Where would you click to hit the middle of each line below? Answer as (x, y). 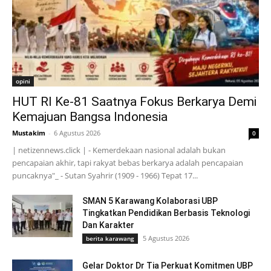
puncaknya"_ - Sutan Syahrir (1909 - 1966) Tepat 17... (105, 176)
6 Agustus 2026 (77, 133)
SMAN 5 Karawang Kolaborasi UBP (150, 201)
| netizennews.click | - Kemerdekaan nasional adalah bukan (119, 150)
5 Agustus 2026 (166, 238)
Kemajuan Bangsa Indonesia (90, 117)
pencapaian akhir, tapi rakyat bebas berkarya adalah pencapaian (128, 163)
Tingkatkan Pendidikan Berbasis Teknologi (166, 213)
